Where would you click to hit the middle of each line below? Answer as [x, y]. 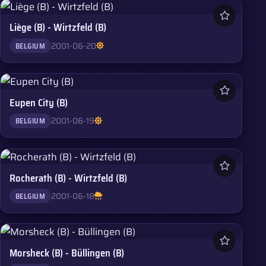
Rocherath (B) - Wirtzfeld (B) [69, 178]
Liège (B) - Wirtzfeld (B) [58, 28]
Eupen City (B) [39, 103]
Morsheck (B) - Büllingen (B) [67, 253]
